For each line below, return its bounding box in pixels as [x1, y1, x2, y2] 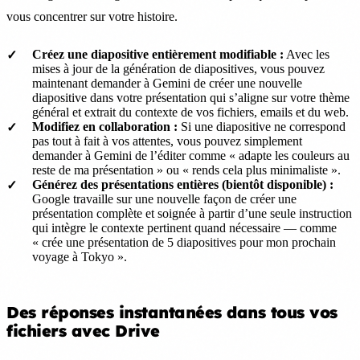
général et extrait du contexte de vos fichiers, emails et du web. [32, 104, 349, 119]
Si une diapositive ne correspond [178, 119, 346, 133]
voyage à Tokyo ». [32, 249, 127, 264]
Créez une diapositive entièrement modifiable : [32, 47, 284, 61]
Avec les [284, 47, 329, 61]
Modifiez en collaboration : [32, 119, 178, 133]
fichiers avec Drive [6, 320, 160, 341]
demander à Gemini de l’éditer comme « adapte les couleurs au [32, 148, 350, 162]
